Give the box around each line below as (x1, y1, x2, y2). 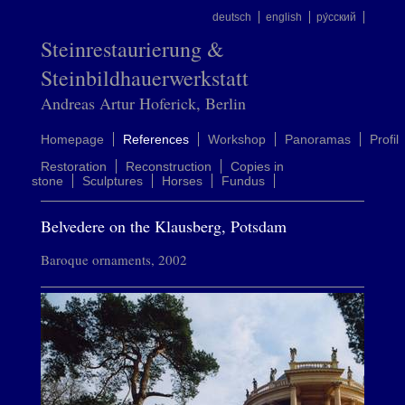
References (122, 132, 189, 146)
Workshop (207, 132, 266, 146)
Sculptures (81, 174, 143, 188)
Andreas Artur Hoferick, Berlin (40, 92, 246, 114)
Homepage (40, 132, 104, 146)
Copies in (230, 159, 284, 174)
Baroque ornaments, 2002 (40, 250, 187, 268)
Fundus (221, 174, 265, 188)
